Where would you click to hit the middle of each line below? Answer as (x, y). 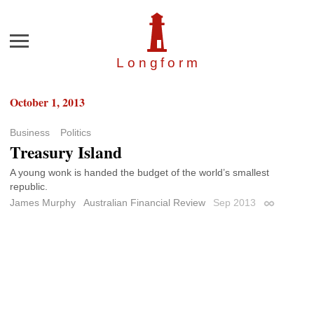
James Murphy (43, 203)
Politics (75, 133)
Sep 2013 (236, 203)
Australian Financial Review (144, 203)
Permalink (285, 206)
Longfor (151, 63)
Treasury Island (66, 152)
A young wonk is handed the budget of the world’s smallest (139, 173)
